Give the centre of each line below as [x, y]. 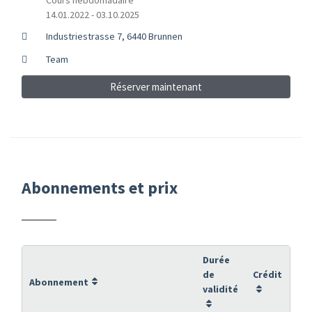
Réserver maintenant [156, 86]
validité [220, 289]
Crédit [267, 274]
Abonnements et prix [100, 187]
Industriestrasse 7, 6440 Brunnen [114, 36]
